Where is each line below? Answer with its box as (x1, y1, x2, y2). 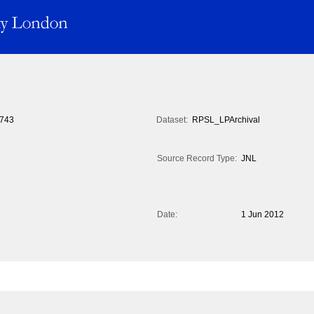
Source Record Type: (157, 153, 237, 164)
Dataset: (156, 115, 188, 125)
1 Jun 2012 (241, 210, 284, 220)
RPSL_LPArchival (192, 115, 260, 125)
